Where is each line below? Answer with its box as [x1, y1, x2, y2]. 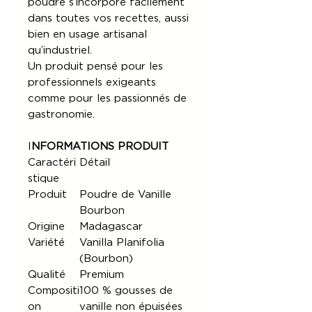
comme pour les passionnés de [28, 93, 187, 104]
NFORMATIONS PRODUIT [31, 141, 169, 152]
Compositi [28, 285, 79, 296]
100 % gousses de [79, 285, 173, 296]
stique [28, 173, 59, 184]
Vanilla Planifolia [79, 237, 164, 248]
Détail [79, 157, 110, 168]
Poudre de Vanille [79, 189, 171, 200]
